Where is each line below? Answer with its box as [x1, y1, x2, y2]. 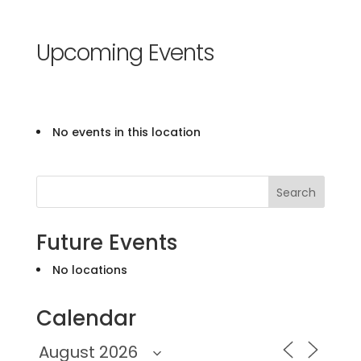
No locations [52, 262, 127, 278]
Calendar [35, 304, 136, 333]
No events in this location [52, 124, 201, 140]
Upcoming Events [35, 37, 214, 68]
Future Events [35, 228, 177, 257]
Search [276, 184, 317, 201]
